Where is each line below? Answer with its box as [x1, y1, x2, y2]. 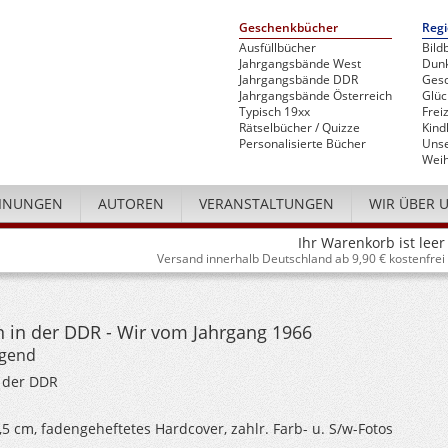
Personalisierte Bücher [239, 135, 366, 152]
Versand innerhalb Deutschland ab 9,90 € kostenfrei [157, 250, 445, 266]
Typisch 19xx [239, 103, 310, 120]
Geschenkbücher [239, 19, 338, 36]
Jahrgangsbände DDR [239, 71, 358, 88]
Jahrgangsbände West [239, 55, 361, 72]
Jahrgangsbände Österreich [239, 87, 392, 104]
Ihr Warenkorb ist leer [298, 233, 445, 252]
